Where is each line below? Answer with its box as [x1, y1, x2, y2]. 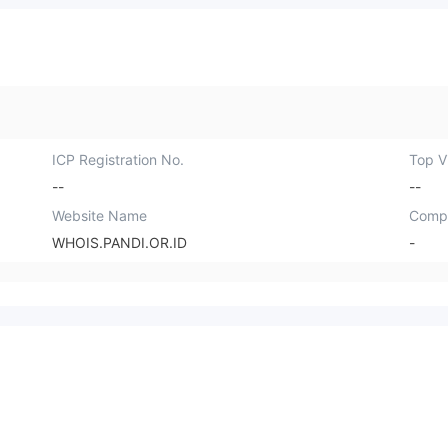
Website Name [52, 206, 148, 224]
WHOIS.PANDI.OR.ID [52, 233, 188, 251]
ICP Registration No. [52, 151, 185, 168]
